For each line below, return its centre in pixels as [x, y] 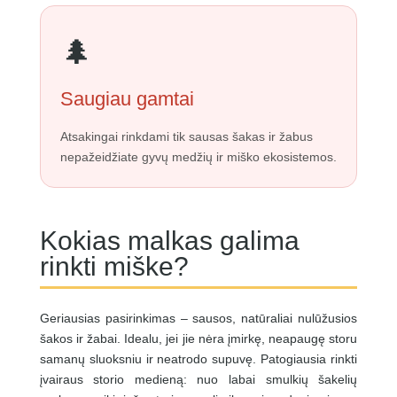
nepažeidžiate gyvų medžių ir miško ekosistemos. [198, 156]
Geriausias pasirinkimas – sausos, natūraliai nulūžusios [198, 318]
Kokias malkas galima [169, 240]
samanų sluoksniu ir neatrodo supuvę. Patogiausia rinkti [198, 358]
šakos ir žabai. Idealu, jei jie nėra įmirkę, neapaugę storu [198, 338]
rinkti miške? [114, 266]
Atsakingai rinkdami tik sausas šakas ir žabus [186, 136]
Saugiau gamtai [127, 98]
